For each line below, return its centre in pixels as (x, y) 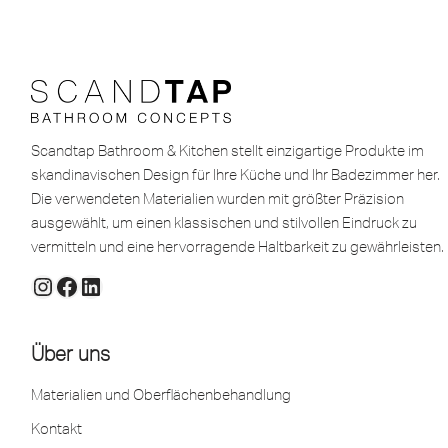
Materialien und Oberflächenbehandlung (161, 394)
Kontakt (56, 428)
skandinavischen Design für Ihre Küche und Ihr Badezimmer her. (235, 174)
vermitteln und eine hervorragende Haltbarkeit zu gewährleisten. (237, 246)
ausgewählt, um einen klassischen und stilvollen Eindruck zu (224, 222)
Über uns (70, 353)
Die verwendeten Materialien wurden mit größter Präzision (217, 198)
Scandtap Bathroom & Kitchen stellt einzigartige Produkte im (227, 150)
